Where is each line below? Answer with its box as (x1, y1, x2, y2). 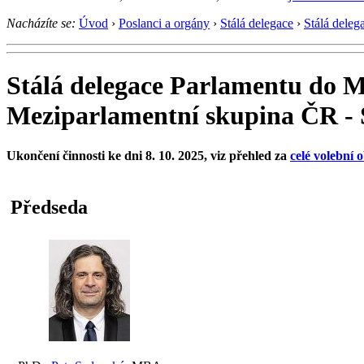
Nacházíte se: (6, 15, 76, 30)
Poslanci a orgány (119, 15, 210, 30)
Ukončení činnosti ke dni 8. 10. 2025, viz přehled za (6, 148, 290, 162)
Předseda (11, 196, 88, 218)
